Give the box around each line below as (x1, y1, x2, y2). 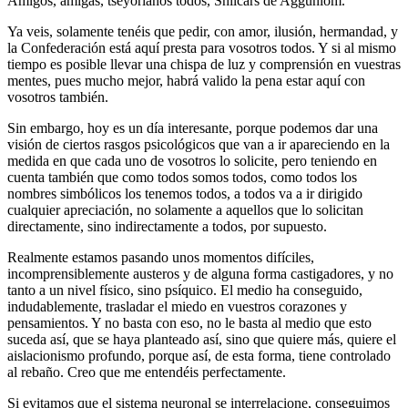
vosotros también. (7, 88, 108, 105)
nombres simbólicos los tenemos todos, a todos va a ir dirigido (7, 185, 362, 201)
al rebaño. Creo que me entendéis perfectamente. (7, 363, 286, 380)
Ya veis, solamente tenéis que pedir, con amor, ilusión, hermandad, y (7, 23, 398, 39)
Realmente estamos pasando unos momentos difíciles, (7, 249, 314, 265)
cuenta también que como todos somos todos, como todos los (7, 168, 357, 185)
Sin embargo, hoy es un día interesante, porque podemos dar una (7, 119, 378, 136)
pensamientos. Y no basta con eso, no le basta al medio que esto (7, 314, 372, 331)
